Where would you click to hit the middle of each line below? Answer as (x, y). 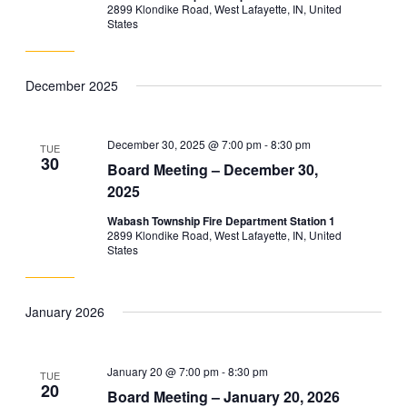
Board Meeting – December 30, (213, 170)
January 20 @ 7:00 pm (164, 371)
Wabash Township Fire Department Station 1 (222, 221)
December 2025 (71, 85)
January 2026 (65, 312)
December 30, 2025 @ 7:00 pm (185, 144)
